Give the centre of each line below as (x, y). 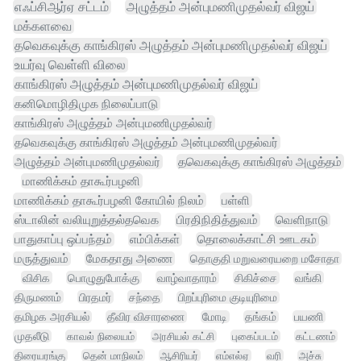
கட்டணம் (315, 336)
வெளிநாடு (302, 220)
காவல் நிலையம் (101, 336)
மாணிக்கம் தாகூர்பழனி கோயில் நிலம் (109, 201)
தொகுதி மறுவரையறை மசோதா (265, 259)
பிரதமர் (95, 297)
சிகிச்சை (256, 278)
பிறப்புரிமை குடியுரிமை (228, 298)
